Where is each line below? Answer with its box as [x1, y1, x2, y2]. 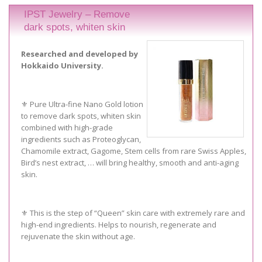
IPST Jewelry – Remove [24, 8, 130, 20]
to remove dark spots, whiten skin [21, 111, 141, 122]
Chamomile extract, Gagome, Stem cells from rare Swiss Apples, [21, 146, 246, 157]
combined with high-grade [21, 122, 113, 133]
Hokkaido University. [21, 60, 104, 71]
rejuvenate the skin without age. [21, 231, 135, 242]
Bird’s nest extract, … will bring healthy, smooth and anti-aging [21, 157, 239, 168]
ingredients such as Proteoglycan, [21, 134, 141, 145]
